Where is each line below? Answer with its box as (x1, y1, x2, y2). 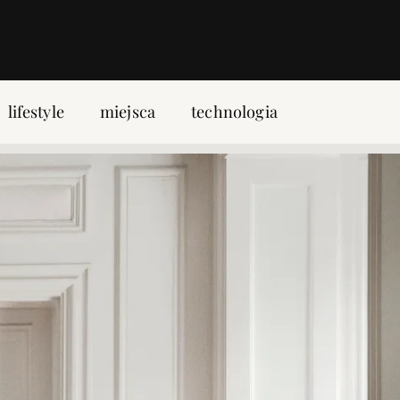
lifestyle (7, 101, 64, 122)
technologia (191, 101, 278, 122)
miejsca (99, 101, 156, 122)
